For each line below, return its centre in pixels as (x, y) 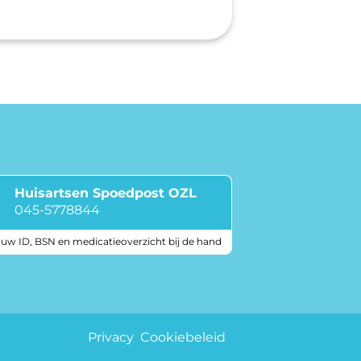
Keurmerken (286, 306)
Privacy (111, 338)
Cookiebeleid (183, 338)
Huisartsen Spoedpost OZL (105, 193)
